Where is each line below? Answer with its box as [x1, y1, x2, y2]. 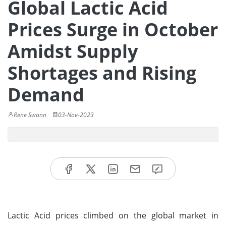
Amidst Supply [8, 39, 138, 64]
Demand [8, 82, 84, 107]
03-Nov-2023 [58, 110, 94, 119]
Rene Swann [14, 110, 46, 119]
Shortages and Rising [8, 61, 196, 85]
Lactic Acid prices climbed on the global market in [8, 209, 218, 221]
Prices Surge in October [8, 17, 218, 42]
